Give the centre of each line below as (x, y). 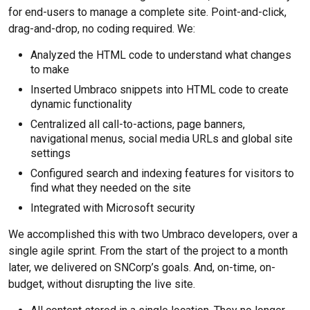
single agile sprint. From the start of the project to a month (148, 251)
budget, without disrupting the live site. (102, 284)
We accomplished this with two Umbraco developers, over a (153, 234)
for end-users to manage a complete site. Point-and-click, (147, 12)
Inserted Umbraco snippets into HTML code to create (159, 90)
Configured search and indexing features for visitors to (162, 173)
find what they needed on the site (111, 188)
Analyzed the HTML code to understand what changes (161, 55)
